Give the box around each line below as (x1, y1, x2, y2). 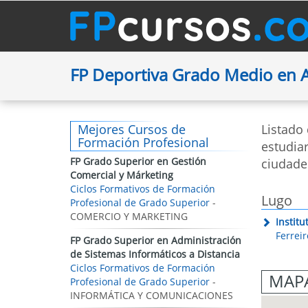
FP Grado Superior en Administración (70, 234, 241, 247)
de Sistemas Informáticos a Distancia (70, 247, 240, 261)
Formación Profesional (78, 134, 209, 151)
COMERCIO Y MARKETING (70, 210, 188, 223)
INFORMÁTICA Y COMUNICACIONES (70, 289, 233, 302)
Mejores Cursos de (78, 121, 186, 137)
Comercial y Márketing (70, 168, 173, 181)
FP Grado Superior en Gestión (70, 155, 206, 168)
